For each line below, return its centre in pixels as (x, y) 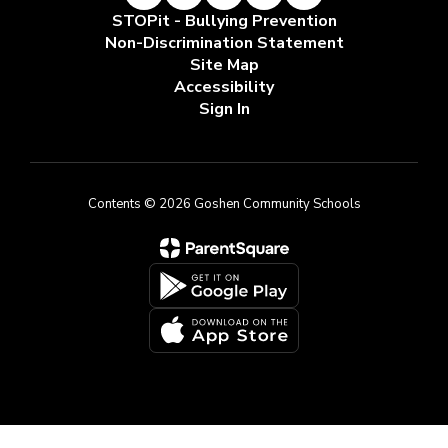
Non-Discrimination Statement (224, 43)
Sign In (224, 109)
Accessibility (224, 87)
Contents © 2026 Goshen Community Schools (224, 204)
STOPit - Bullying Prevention (224, 21)
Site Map (224, 65)
